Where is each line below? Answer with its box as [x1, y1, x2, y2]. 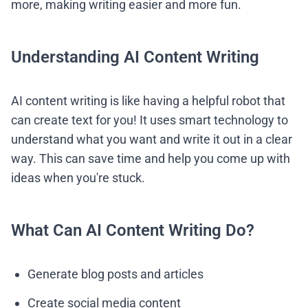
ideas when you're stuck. [11, 170, 145, 185]
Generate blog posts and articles [27, 267, 203, 281]
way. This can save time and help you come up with [11, 151, 290, 166]
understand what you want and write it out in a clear [11, 132, 292, 146]
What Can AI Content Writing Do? [11, 221, 254, 240]
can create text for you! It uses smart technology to [11, 113, 288, 127]
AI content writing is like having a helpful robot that [11, 93, 285, 108]
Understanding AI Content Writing [11, 47, 259, 67]
